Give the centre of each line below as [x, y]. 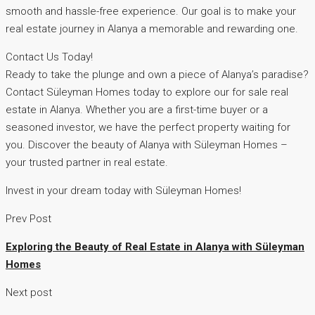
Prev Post [28, 219]
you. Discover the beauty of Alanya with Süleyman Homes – [147, 145]
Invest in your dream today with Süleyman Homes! [123, 191]
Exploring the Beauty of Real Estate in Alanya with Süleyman [155, 247]
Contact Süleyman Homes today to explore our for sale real [147, 92]
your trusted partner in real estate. [87, 163]
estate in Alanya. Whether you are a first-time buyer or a [137, 110]
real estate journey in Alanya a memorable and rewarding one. [152, 29]
